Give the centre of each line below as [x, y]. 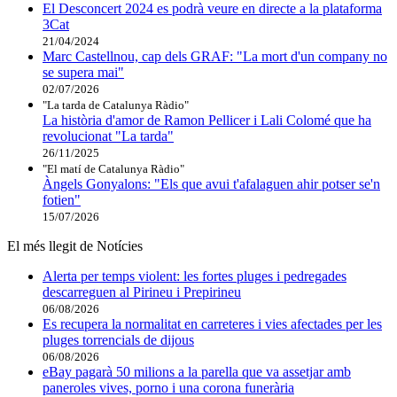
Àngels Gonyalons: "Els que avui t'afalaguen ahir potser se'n [211, 183]
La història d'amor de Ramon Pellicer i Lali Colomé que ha [207, 120]
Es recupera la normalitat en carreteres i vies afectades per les [212, 323]
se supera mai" [83, 72]
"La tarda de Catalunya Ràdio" [116, 105]
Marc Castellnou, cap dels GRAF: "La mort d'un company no [215, 56]
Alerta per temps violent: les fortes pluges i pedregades [195, 276]
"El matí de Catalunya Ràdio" [113, 168]
